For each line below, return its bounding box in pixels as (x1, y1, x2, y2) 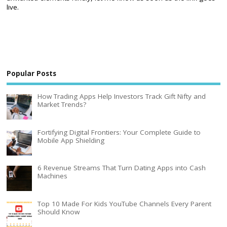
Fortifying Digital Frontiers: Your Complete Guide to (37, 127, 201, 137)
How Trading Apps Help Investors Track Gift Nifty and (37, 91, 206, 101)
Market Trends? (37, 99, 86, 109)
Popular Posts (7, 69, 57, 79)
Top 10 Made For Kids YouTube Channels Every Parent (37, 199, 211, 209)
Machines (37, 171, 67, 181)
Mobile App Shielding (37, 135, 104, 145)
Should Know (37, 207, 80, 217)
